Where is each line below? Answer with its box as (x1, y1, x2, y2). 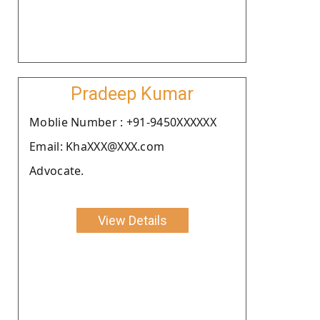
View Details (97, 212, 167, 228)
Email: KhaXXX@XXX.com (29, 138, 165, 154)
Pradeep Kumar (71, 83, 194, 104)
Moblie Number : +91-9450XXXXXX (29, 114, 216, 130)
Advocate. (29, 162, 84, 179)
